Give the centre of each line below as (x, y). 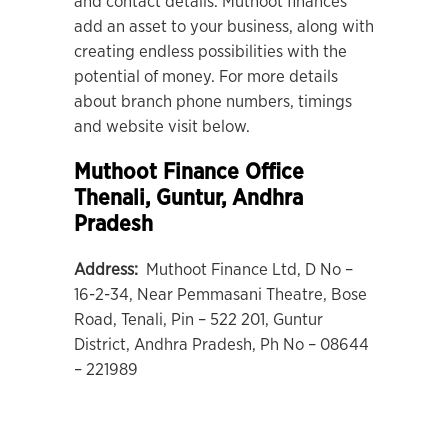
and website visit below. (162, 126)
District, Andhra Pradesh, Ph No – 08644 (221, 344)
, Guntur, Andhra (224, 198)
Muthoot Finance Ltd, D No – (247, 269)
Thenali (109, 198)
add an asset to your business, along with (224, 26)
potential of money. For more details (206, 76)
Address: (108, 269)
